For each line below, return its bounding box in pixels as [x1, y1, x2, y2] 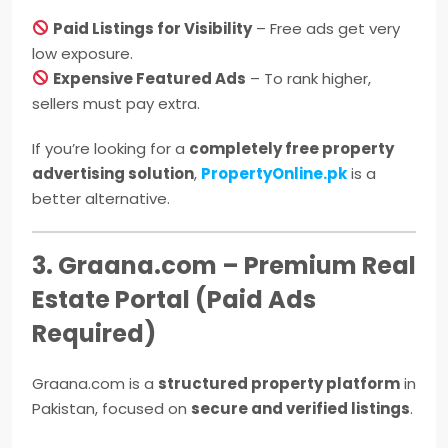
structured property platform [158, 372, 400, 394]
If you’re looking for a [32, 137, 189, 159]
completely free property [189, 137, 394, 159]
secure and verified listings [191, 397, 410, 419]
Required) [32, 316, 156, 350]
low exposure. [32, 42, 133, 64]
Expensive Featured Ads [53, 67, 247, 89]
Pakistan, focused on [32, 397, 191, 419]
